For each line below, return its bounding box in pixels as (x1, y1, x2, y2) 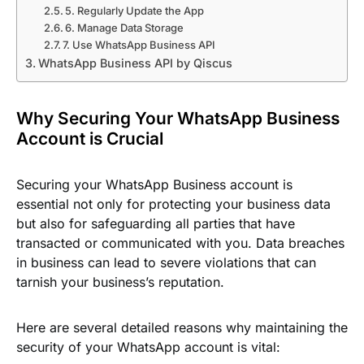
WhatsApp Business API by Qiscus (37, 56, 232, 70)
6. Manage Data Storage (65, 21, 184, 34)
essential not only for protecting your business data (16, 196, 331, 212)
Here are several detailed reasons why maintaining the (16, 319, 348, 336)
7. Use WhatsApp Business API (63, 38, 216, 51)
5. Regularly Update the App (65, 4, 205, 17)
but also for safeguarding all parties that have (16, 215, 295, 232)
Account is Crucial (16, 128, 163, 149)
